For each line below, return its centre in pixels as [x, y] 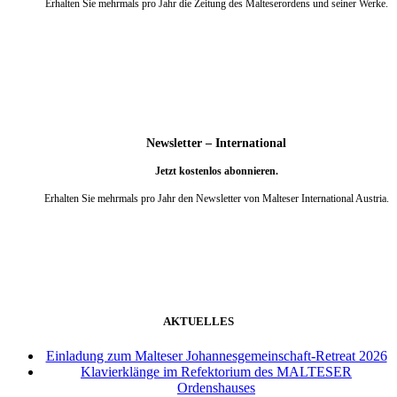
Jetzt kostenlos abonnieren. [216, 171]
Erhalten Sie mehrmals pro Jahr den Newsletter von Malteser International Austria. [216, 199]
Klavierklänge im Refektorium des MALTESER [216, 372]
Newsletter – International [216, 142]
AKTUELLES [198, 321]
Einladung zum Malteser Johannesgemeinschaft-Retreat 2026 [216, 356]
